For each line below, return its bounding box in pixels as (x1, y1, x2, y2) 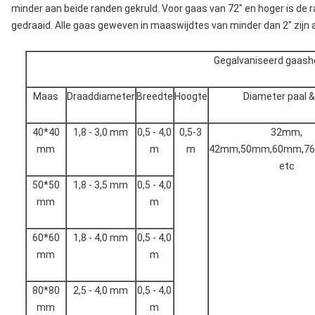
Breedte (136, 91, 173, 103)
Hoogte (174, 91, 207, 103)
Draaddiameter (66, 91, 135, 103)
